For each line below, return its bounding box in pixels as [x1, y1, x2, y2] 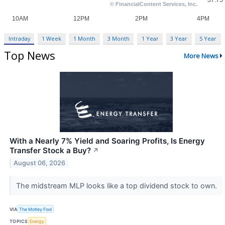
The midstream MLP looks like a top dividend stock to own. [16, 181, 219, 190]
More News [183, 51, 218, 60]
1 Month [73, 35, 96, 43]
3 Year [170, 35, 188, 43]
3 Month [107, 35, 130, 43]
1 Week [42, 35, 62, 43]
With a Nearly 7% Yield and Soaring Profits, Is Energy [10, 136, 205, 146]
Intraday [8, 35, 30, 43]
